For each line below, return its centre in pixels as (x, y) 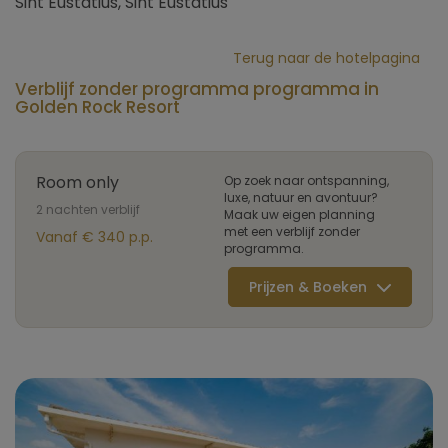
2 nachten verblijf (88, 209)
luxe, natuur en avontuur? (301, 197)
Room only (77, 182)
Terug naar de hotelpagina (326, 58)
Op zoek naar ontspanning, (306, 180)
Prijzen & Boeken (308, 287)
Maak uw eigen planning (299, 214)
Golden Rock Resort (97, 107)
